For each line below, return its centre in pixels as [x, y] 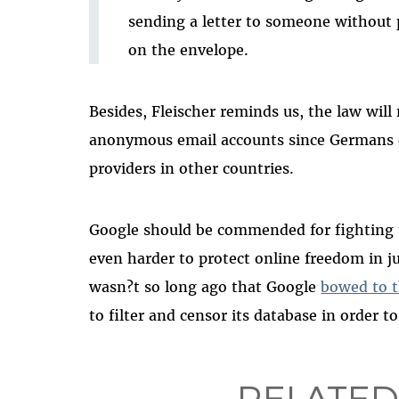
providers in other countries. [192, 169]
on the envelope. [188, 50]
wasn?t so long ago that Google [205, 286]
